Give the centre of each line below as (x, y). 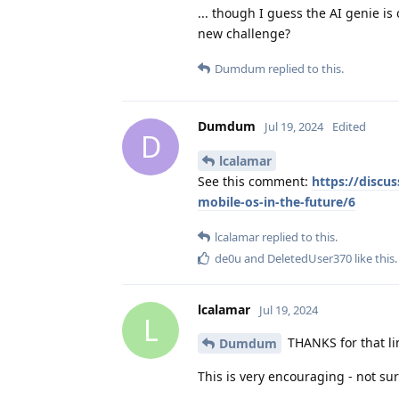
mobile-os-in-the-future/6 (277, 201)
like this (373, 258)
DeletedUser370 (309, 258)
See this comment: (255, 181)
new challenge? (244, 33)
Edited (349, 126)
